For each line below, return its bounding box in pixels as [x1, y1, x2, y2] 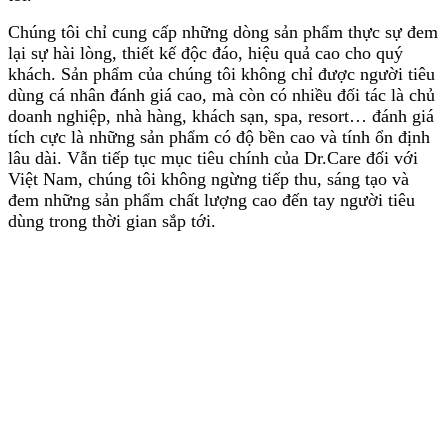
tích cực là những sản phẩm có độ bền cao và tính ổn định [8, 127, 430, 148]
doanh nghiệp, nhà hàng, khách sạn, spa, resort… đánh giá [8, 106, 434, 127]
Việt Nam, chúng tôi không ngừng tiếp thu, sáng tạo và [8, 169, 409, 190]
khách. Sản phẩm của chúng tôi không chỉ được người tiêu [8, 64, 435, 85]
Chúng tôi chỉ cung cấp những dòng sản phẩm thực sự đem [8, 22, 438, 43]
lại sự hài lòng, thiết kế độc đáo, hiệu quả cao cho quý [8, 43, 403, 64]
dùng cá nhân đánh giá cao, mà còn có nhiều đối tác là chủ [8, 85, 435, 106]
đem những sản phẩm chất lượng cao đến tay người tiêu [8, 190, 415, 211]
